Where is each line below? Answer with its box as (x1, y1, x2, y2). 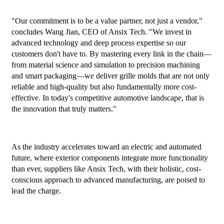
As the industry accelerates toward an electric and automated (11, 142, 201, 151)
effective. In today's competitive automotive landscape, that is (11, 93, 204, 102)
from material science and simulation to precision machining (11, 60, 200, 69)
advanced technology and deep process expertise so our (11, 38, 186, 47)
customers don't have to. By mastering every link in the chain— (11, 49, 211, 58)
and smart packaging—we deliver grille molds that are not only (11, 71, 209, 80)
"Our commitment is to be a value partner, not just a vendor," (11, 16, 202, 25)
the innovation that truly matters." (11, 104, 116, 113)
